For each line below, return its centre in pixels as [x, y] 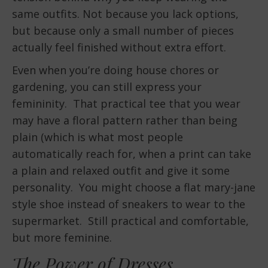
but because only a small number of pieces [123, 31]
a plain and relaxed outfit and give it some [121, 171]
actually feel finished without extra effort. [119, 48]
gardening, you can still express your [107, 87]
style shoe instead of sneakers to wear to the [129, 204]
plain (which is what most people [98, 137]
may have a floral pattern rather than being [125, 121]
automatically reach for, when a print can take [132, 154]
